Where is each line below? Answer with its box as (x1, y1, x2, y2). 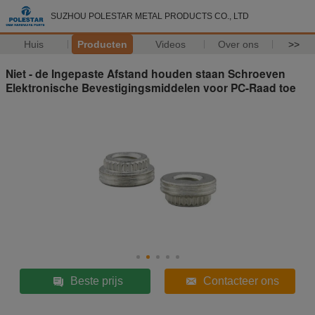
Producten (77, 39, 127, 50)
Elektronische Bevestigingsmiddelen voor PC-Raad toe (6, 79, 296, 96)
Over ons (218, 39, 259, 50)
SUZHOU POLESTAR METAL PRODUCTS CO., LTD (51, 11, 249, 21)
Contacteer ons (202, 274, 279, 287)
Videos (155, 39, 186, 50)
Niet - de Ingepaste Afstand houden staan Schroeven (6, 65, 285, 82)
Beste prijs (70, 274, 123, 287)
